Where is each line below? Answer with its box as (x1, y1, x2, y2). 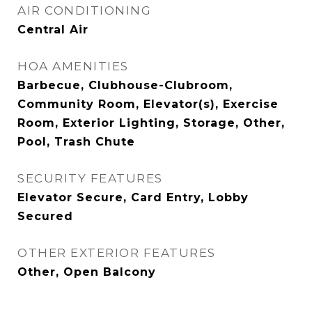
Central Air (17, 23, 88, 36)
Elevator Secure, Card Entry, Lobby (17, 191, 249, 204)
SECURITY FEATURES (17, 171, 163, 185)
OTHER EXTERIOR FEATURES (17, 246, 216, 260)
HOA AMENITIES (17, 59, 129, 73)
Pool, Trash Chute (17, 135, 135, 148)
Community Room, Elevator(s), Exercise (17, 97, 279, 111)
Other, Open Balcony (17, 265, 156, 279)
